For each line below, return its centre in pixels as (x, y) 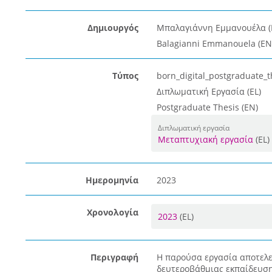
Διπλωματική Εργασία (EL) (209, 91)
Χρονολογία (112, 212)
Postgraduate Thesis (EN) (207, 107)
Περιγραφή (114, 257)
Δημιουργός (113, 28)
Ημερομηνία (112, 180)
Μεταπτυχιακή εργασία (205, 139)
